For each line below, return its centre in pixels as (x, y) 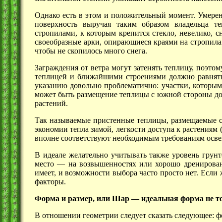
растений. (51, 104)
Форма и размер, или (73, 199)
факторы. (50, 182)
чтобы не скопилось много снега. (91, 51)
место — (50, 164)
